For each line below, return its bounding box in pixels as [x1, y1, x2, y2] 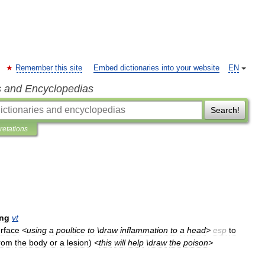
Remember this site [15, 64, 82, 72]
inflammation [120, 225, 168, 235]
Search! [210, 105, 240, 115]
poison [183, 238, 208, 247]
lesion [67, 238, 89, 247]
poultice [56, 225, 85, 235]
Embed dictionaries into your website [93, 64, 219, 72]
